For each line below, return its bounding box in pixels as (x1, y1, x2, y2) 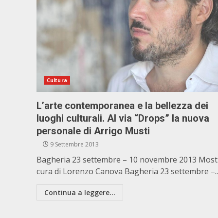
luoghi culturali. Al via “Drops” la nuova (36, 112, 209, 124)
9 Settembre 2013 (49, 140, 99, 148)
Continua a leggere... (44, 188, 115, 197)
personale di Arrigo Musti (36, 125, 150, 137)
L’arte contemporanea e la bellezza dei (36, 100, 208, 111)
